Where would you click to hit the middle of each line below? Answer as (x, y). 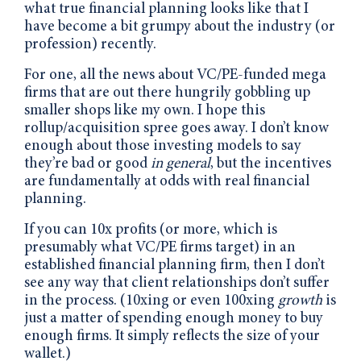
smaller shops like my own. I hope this (145, 110)
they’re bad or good (87, 164)
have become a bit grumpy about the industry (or (180, 27)
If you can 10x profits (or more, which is (151, 230)
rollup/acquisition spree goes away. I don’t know (176, 128)
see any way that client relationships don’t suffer (177, 283)
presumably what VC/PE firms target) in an (160, 247)
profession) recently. (90, 44)
